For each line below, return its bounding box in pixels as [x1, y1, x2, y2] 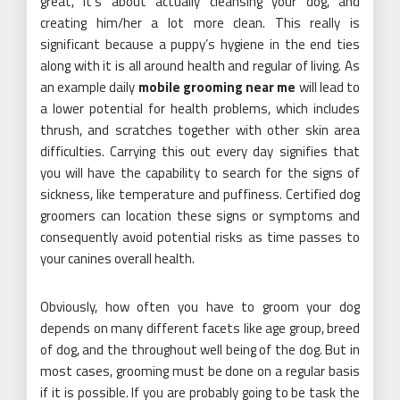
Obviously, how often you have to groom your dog [40, 296, 360, 317]
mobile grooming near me [137, 77, 296, 97]
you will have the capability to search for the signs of [40, 162, 360, 183]
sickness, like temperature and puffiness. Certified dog [40, 184, 360, 204]
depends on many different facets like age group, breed [40, 318, 360, 338]
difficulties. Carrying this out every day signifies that [40, 141, 360, 162]
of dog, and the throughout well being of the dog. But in [40, 339, 360, 360]
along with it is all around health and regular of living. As [40, 55, 360, 76]
